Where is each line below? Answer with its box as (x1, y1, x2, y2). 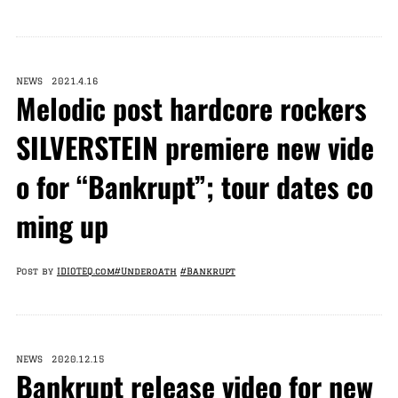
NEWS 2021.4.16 (15, 76, 99, 86)
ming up (15, 204, 108, 246)
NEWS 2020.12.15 (15, 354, 105, 364)
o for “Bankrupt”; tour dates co (15, 165, 373, 207)
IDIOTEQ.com (56, 266, 115, 276)
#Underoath (114, 266, 177, 276)
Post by (15, 266, 57, 276)
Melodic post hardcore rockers (15, 87, 367, 129)
